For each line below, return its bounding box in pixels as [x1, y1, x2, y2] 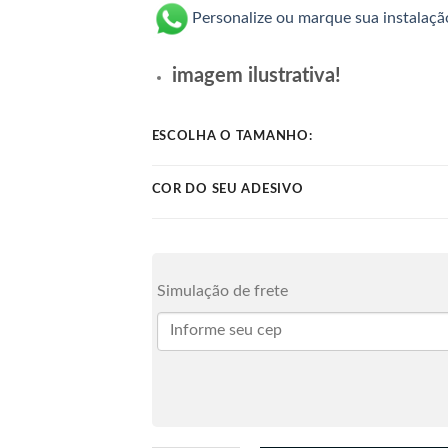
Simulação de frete [156, 282, 288, 299]
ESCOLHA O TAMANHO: [151, 129, 313, 143]
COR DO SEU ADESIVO [151, 182, 304, 196]
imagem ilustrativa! [172, 65, 342, 86]
